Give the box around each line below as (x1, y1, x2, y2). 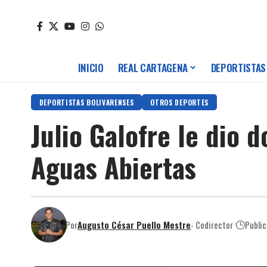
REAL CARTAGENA (117, 60, 188, 76)
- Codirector (191, 218, 234, 231)
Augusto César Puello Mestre (77, 218, 191, 231)
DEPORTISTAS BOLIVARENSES (39, 97, 134, 108)
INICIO (77, 60, 104, 76)
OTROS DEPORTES (150, 97, 209, 108)
